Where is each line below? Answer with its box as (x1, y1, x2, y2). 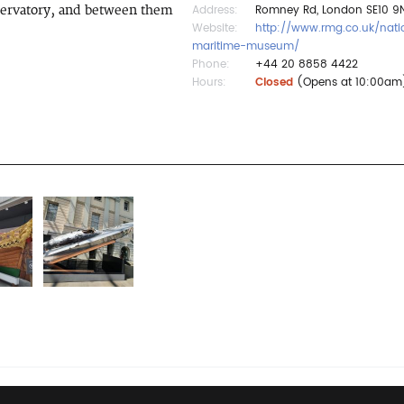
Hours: (192, 74, 226, 91)
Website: (192, 20, 238, 37)
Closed (255, 74, 293, 91)
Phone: (192, 56, 230, 73)
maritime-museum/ (192, 38, 299, 55)
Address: (192, 2, 238, 19)
